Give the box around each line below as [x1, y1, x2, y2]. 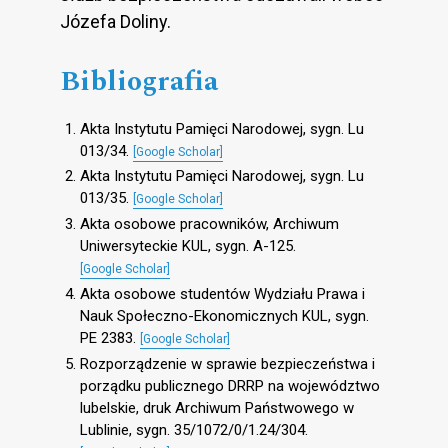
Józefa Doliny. [60, 10, 171, 32]
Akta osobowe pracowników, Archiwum [80, 215, 339, 234]
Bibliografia [60, 59, 218, 103]
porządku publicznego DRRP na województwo [80, 376, 380, 395]
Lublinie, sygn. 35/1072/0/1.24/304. [80, 420, 308, 439]
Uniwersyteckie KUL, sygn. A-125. [80, 237, 296, 256]
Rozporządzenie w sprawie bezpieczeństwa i [80, 354, 375, 373]
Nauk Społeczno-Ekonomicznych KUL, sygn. [80, 306, 369, 325]
